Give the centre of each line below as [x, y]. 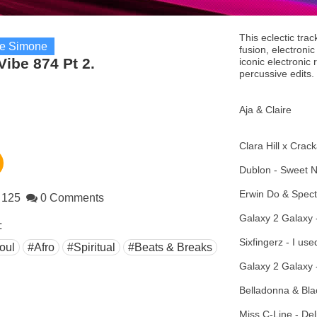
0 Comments [70, 198]
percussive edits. [277, 74]
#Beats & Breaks [170, 247]
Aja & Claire [266, 110]
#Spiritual [91, 247]
